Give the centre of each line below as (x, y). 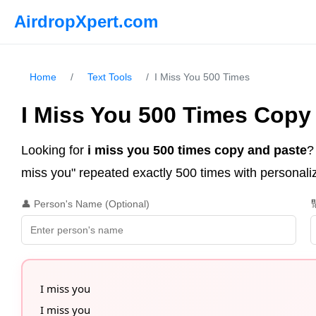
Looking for (54, 150)
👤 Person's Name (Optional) (85, 204)
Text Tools (110, 77)
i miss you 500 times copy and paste (197, 150)
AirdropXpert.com (86, 22)
